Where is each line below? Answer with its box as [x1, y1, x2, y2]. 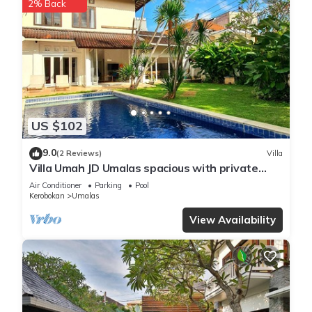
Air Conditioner [29, 180, 81, 190]
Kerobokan [29, 190, 65, 201]
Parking [95, 180, 122, 190]
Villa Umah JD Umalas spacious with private [29, 160, 258, 175]
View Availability [189, 212, 276, 226]
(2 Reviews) [56, 148, 102, 159]
